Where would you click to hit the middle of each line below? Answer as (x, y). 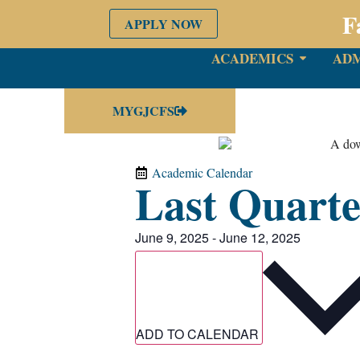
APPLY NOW (164, 24)
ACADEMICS (253, 58)
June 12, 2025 (260, 238)
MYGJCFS (143, 111)
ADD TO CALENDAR (199, 334)
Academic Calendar (202, 173)
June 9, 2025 (172, 238)
